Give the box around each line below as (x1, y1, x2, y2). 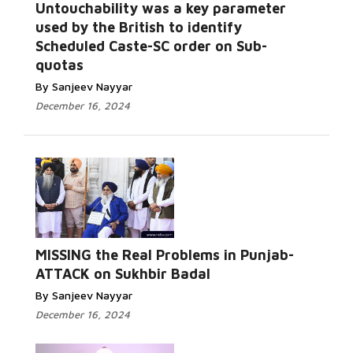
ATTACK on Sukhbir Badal (35, 266, 210, 282)
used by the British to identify (35, 19, 242, 35)
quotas (35, 57, 84, 73)
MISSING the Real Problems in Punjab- (35, 247, 294, 263)
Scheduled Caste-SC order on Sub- (35, 38, 267, 54)
